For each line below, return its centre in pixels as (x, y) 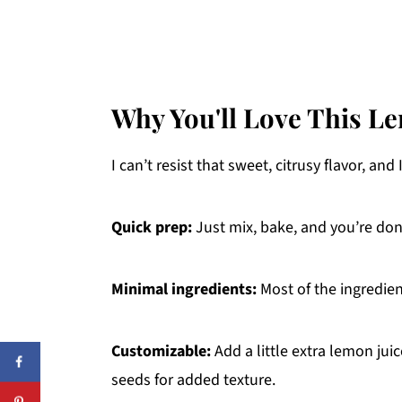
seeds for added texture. (193, 380)
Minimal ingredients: (184, 290)
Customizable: (161, 352)
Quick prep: (152, 228)
